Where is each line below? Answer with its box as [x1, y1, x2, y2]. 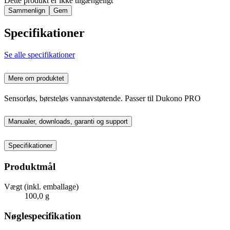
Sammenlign [8, 6, 45, 14]
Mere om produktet [8, 74, 64, 82]
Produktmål [4, 161, 55, 172]
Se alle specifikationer [4, 50, 75, 59]
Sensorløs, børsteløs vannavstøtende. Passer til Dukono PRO [4, 93, 201, 103]
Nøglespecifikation [4, 210, 81, 221]
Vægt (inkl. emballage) [4, 182, 79, 191]
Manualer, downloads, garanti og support [8, 118, 128, 126]
